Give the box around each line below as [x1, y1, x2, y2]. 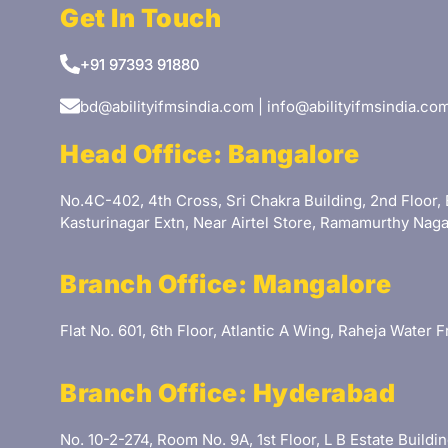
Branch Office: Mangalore [60, 269, 391, 300]
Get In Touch [60, 2, 221, 33]
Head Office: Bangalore [60, 138, 359, 169]
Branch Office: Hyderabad [60, 377, 395, 408]
